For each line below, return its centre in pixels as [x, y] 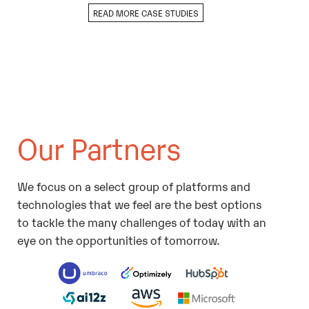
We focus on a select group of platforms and [133, 186]
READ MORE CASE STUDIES [146, 13]
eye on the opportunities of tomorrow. [118, 239]
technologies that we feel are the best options [139, 203]
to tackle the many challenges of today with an [141, 221]
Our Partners [99, 147]
